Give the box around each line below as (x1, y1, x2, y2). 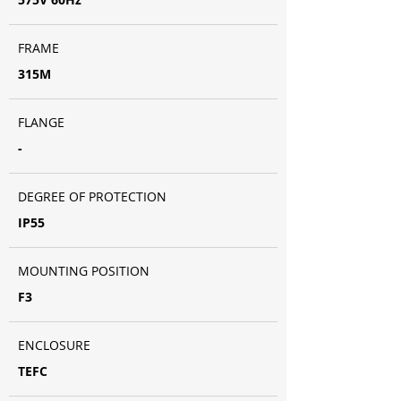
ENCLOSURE (18, 337, 90, 354)
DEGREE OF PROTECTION (18, 188, 166, 205)
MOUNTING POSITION (18, 262, 149, 279)
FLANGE (18, 114, 64, 131)
